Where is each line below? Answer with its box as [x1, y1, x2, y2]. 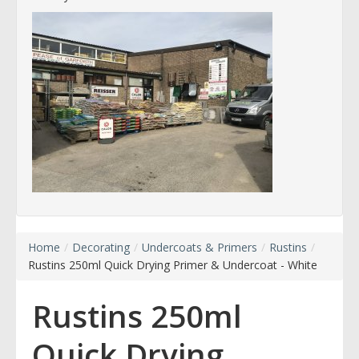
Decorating [72, 239, 130, 255]
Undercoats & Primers [142, 239, 257, 255]
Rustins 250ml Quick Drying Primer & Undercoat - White [28, 256, 317, 272]
